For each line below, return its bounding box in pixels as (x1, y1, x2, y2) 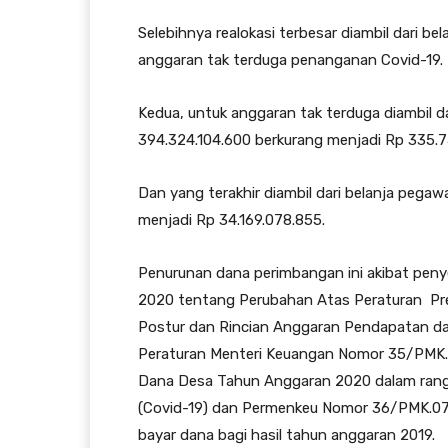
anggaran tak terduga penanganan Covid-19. (138, 50, 443, 69)
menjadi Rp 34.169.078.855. (138, 210, 325, 229)
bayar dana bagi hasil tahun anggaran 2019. (138, 425, 435, 444)
